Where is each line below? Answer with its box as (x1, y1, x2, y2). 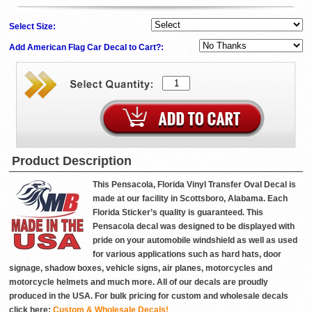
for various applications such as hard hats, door (93, 249, 281, 260)
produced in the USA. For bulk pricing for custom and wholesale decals (9, 291, 288, 302)
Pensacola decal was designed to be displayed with (93, 221, 295, 232)
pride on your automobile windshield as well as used (93, 235, 297, 246)
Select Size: (9, 22, 58, 32)
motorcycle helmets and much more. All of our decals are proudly (9, 277, 268, 288)
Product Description (12, 154, 132, 169)
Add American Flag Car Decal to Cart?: (9, 42, 166, 53)
